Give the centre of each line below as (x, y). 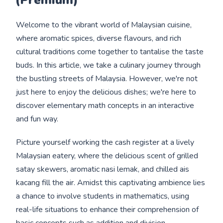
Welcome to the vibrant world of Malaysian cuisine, (104, 25)
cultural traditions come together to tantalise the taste (110, 52)
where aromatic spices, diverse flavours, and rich (99, 38)
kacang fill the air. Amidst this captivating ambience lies (111, 182)
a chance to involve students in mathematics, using (103, 196)
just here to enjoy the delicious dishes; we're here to (106, 92)
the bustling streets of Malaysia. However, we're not (107, 78)
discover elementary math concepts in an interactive (105, 105)
